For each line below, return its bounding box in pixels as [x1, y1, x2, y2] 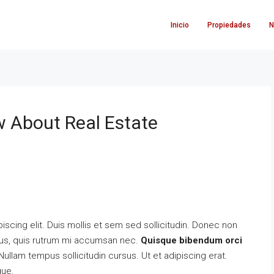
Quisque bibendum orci [141, 235, 242, 246]
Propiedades [207, 20, 251, 29]
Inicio [171, 20, 189, 29]
